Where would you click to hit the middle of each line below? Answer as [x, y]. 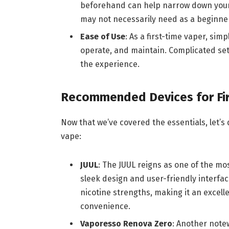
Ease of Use [102, 37]
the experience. [110, 64]
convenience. [105, 206]
